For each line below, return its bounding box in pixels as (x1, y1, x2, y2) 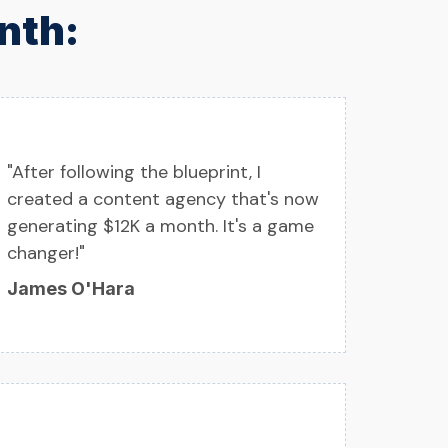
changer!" (7, 241, 85, 266)
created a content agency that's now (7, 187, 319, 212)
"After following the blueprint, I (7, 160, 261, 185)
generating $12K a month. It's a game (7, 214, 314, 239)
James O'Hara (7, 278, 135, 300)
